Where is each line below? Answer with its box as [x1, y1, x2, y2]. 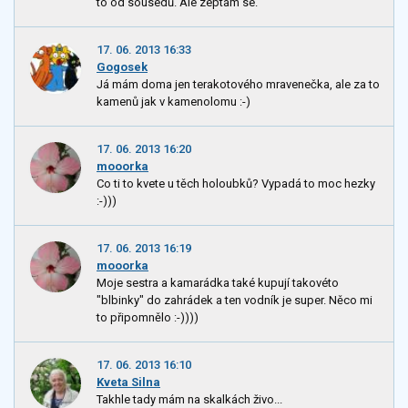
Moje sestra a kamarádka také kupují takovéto [97, 276, 339, 291]
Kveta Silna [97, 375, 160, 390]
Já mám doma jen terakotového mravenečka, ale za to [97, 76, 380, 91]
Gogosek [97, 59, 148, 74]
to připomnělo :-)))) [97, 311, 199, 325]
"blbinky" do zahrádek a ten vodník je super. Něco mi [97, 293, 372, 308]
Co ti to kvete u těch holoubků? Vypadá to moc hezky [97, 176, 375, 190]
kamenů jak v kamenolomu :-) [97, 94, 250, 108]
